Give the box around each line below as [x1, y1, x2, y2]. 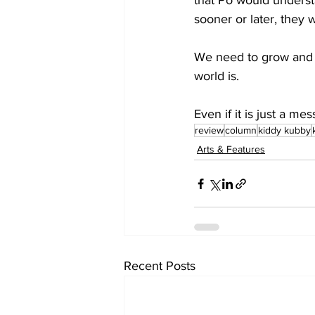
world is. [194, 69, 239, 84]
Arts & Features [197, 143, 265, 155]
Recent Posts [124, 259, 195, 274]
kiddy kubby [258, 124, 311, 136]
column [225, 124, 257, 136]
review [195, 124, 224, 136]
